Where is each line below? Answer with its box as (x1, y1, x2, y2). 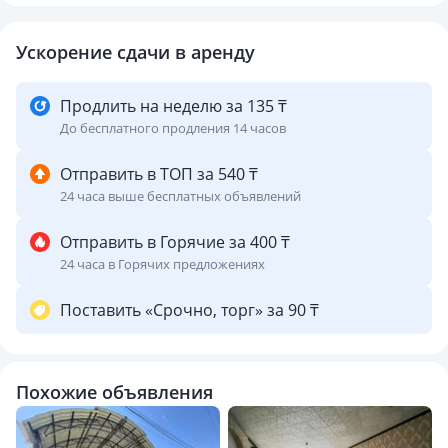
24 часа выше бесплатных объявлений (60, 187, 301, 205)
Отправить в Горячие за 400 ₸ (60, 231, 290, 253)
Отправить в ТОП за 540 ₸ (60, 163, 258, 185)
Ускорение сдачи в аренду (16, 40, 255, 64)
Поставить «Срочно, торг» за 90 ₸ (60, 299, 319, 321)
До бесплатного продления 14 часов (60, 119, 286, 137)
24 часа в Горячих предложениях (60, 255, 265, 273)
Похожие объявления (16, 380, 213, 404)
